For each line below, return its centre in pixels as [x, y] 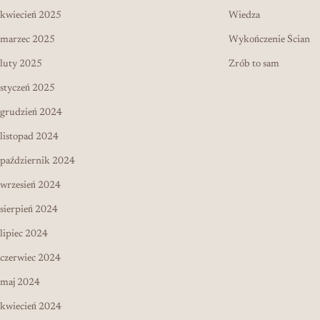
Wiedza [244, 15]
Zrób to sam [254, 64]
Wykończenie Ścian [269, 40]
